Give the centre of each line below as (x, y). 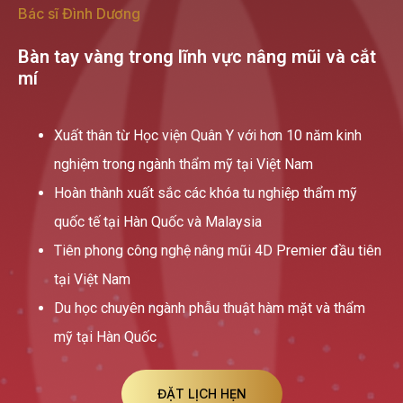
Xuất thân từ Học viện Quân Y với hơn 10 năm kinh (208, 136)
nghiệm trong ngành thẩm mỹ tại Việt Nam (184, 165)
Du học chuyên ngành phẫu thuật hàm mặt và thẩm (210, 309)
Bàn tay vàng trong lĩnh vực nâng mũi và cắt (197, 57)
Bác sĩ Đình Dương (79, 14)
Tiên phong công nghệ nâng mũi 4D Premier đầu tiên (218, 251)
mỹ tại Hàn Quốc (105, 337)
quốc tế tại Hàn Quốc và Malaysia (158, 222)
